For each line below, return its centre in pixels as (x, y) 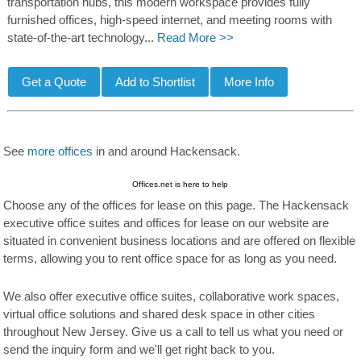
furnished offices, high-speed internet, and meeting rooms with (169, 21)
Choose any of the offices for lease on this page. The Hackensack (176, 205)
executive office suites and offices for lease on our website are (166, 223)
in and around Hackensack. (167, 151)
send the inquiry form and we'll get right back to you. (139, 349)
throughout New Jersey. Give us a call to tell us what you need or (174, 332)
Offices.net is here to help (180, 184)
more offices (60, 151)
